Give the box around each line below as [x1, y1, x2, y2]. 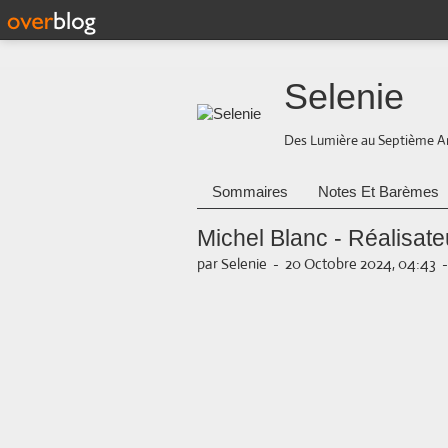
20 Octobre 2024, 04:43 [285, 254, 436, 273]
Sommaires [212, 183, 288, 200]
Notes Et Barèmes [318, 183, 439, 200]
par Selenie [197, 254, 267, 273]
